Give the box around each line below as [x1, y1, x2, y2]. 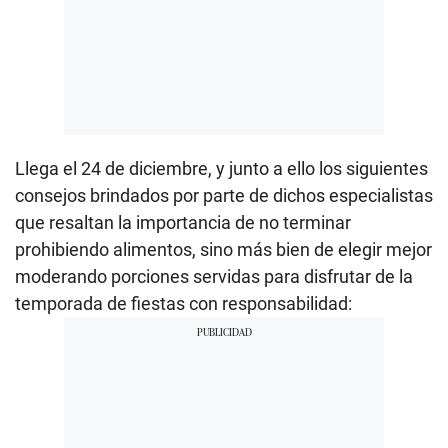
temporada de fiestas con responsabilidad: [15, 292, 352, 314]
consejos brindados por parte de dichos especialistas [15, 184, 433, 206]
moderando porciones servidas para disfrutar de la [15, 265, 413, 287]
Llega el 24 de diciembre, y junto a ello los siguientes [15, 157, 428, 179]
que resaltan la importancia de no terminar [15, 211, 351, 233]
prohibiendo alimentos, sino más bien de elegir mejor [15, 238, 432, 260]
